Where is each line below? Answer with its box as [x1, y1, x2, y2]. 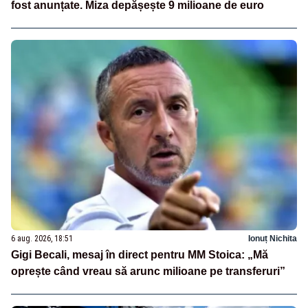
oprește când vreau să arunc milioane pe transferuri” [11, 265, 285, 277]
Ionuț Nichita [248, 233, 297, 243]
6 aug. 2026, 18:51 [11, 233, 73, 243]
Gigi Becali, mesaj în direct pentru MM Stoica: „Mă [11, 248, 268, 261]
